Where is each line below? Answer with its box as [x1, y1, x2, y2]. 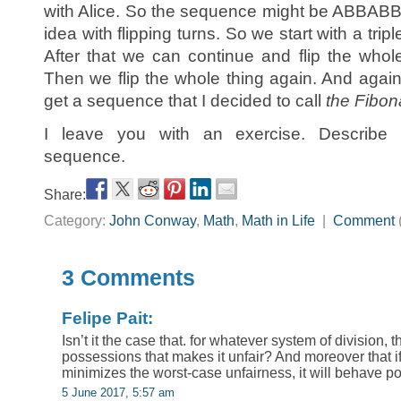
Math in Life [242, 212, 315, 228]
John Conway [109, 212, 196, 228]
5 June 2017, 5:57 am [62, 385, 175, 399]
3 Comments [62, 264, 195, 290]
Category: [44, 212, 109, 228]
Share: [44, 186, 86, 202]
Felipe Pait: [62, 308, 153, 328]
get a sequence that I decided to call [44, 90, 326, 110]
